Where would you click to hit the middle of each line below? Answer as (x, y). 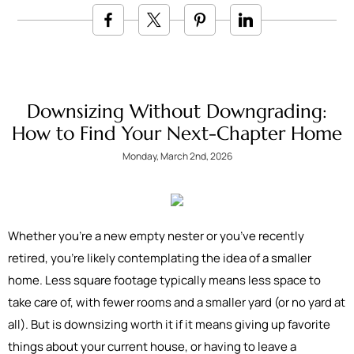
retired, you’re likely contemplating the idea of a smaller (160, 258)
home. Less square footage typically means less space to (164, 280)
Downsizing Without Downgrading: (177, 111)
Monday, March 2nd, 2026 (177, 156)
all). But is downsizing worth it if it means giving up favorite (169, 324)
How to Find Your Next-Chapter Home (177, 134)
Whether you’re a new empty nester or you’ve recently (156, 236)
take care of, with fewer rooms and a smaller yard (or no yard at (177, 302)
